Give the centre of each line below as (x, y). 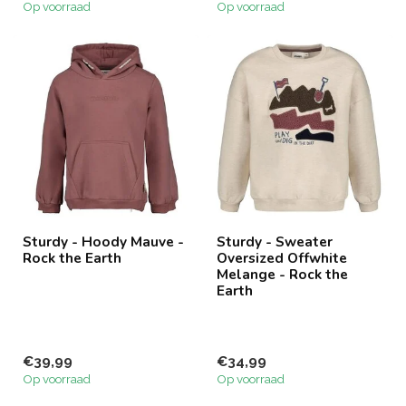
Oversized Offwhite (282, 258)
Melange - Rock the (282, 275)
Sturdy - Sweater (275, 242)
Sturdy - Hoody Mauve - (103, 242)
